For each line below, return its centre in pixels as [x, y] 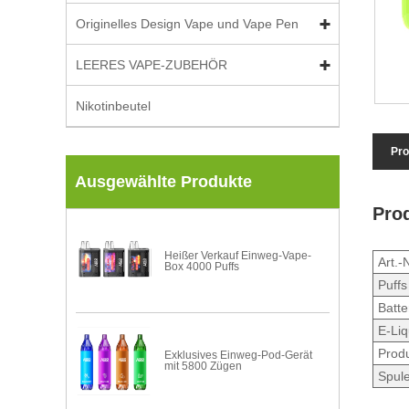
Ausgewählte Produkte [163, 182]
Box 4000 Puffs [202, 266]
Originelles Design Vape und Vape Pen [187, 24]
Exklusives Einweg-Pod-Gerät [239, 356]
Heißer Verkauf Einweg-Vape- [238, 255]
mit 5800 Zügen [204, 367]
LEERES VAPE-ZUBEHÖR [152, 65]
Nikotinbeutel [113, 106]
